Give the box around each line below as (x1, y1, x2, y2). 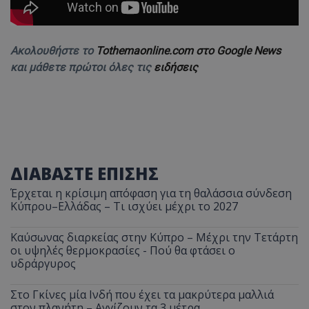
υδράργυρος (10, 255, 76, 271)
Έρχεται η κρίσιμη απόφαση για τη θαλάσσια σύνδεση (10, 185, 292, 201)
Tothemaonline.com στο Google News (96, 43, 281, 57)
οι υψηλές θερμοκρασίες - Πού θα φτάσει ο (10, 242, 235, 258)
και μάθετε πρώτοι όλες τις (10, 60, 154, 74)
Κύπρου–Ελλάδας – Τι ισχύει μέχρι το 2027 (10, 198, 238, 214)
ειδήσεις (154, 60, 198, 74)
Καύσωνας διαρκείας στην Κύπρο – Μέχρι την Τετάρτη (10, 229, 298, 245)
